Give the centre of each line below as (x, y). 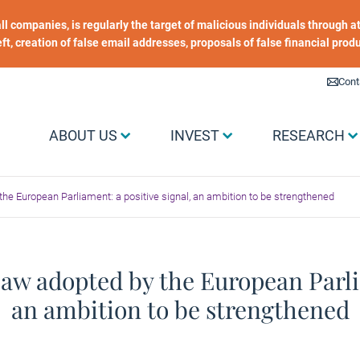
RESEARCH (309, 135)
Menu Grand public (77, 129)
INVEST (195, 135)
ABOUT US (83, 135)
